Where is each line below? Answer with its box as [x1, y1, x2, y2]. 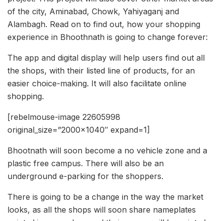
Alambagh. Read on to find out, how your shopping [7, 19, 200, 30]
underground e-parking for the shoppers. [7, 171, 163, 182]
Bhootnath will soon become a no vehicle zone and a [7, 146, 207, 156]
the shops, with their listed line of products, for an [7, 66, 195, 76]
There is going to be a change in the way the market [7, 192, 203, 202]
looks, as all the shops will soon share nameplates [7, 205, 196, 215]
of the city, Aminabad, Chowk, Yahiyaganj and [7, 6, 179, 17]
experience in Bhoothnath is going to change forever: [7, 32, 208, 42]
